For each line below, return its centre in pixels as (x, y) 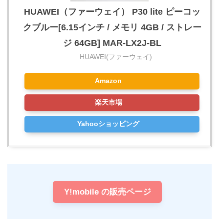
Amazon (109, 81)
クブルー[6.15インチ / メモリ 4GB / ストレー (112, 28)
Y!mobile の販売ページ (107, 192)
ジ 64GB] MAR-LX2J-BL (112, 43)
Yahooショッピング (109, 124)
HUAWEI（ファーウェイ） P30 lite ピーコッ (112, 12)
